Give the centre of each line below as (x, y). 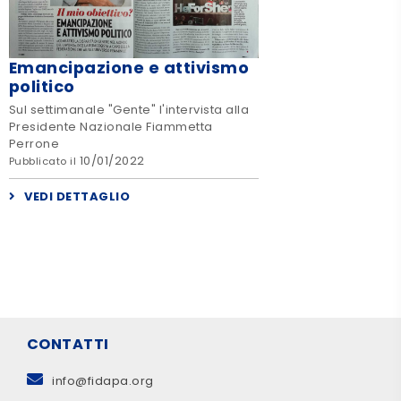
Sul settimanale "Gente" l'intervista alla (129, 110)
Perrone (34, 144)
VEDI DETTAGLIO (77, 197)
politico (42, 86)
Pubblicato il (44, 162)
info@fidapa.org (103, 381)
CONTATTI (68, 345)
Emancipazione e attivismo (129, 67)
